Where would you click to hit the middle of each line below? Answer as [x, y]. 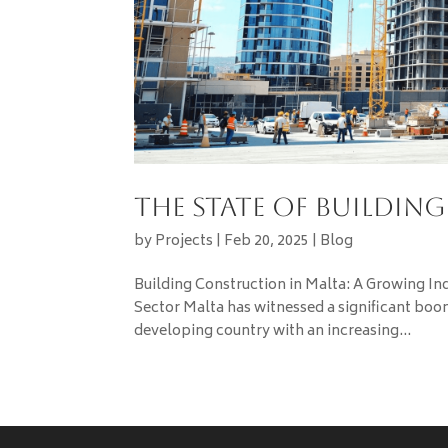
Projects [184, 242]
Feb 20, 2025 [267, 242]
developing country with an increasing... [273, 332]
